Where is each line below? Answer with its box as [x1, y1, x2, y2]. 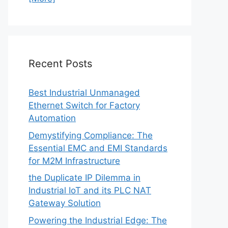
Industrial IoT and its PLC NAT [28, 185, 151, 195]
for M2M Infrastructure [28, 155, 120, 166]
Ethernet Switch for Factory [28, 100, 140, 110]
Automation [28, 113, 76, 123]
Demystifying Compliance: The [28, 130, 153, 140]
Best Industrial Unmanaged [28, 88, 140, 98]
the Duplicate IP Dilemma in [28, 173, 140, 183]
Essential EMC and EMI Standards [28, 142, 167, 153]
